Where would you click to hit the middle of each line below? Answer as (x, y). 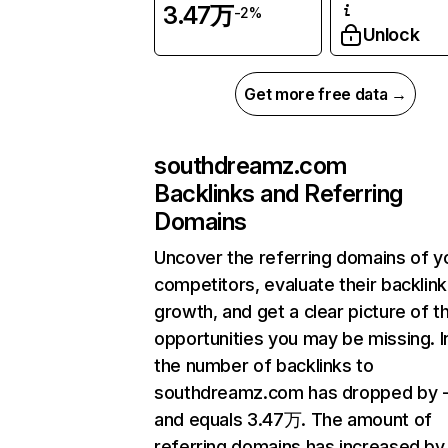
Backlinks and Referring (278, 193)
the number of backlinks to (264, 365)
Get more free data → (325, 94)
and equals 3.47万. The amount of (293, 419)
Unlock (391, 34)
